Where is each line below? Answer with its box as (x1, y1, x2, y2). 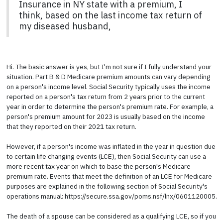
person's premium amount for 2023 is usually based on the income (6, 111, 205, 121)
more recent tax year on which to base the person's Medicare (6, 161, 191, 171)
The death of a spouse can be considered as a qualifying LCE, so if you (6, 211, 216, 221)
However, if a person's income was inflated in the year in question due (6, 141, 216, 151)
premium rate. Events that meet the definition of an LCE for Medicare (6, 171, 212, 181)
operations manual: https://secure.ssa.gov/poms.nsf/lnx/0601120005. (6, 191, 217, 201)
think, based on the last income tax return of (18, 9, 202, 21)
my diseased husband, (18, 20, 111, 32)
